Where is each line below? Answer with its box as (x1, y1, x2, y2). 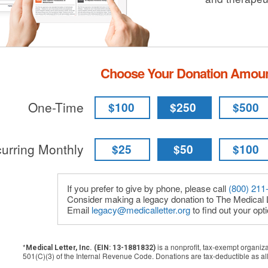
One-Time (28, 98, 84, 116)
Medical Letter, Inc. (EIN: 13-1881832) (26, 243, 156, 252)
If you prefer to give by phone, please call (66, 182, 229, 194)
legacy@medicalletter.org (91, 203, 190, 216)
